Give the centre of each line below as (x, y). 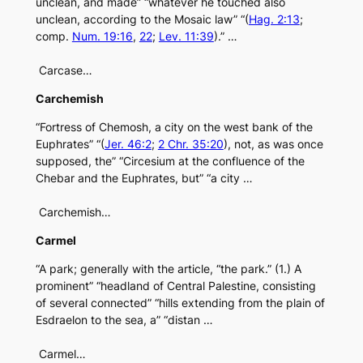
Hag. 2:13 (274, 19)
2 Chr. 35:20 (190, 144)
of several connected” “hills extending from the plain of (180, 303)
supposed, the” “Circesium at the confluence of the (170, 161)
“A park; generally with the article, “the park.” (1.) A (168, 269)
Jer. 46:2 (128, 144)
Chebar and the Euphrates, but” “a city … (144, 178)
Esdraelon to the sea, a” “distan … (124, 320)
